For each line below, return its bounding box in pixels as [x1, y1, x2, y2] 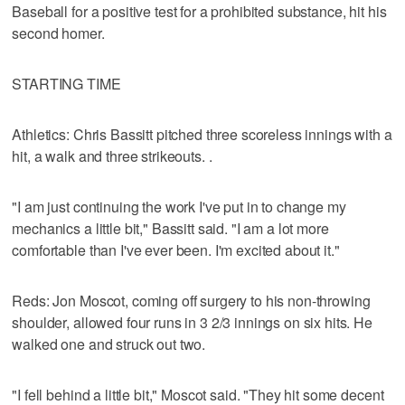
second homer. [12, 22, 105, 43]
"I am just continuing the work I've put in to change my [12, 195, 346, 217]
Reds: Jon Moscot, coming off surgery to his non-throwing [12, 289, 371, 311]
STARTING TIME [12, 72, 121, 94]
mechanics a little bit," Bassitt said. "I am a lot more [12, 217, 329, 239]
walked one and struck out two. [12, 333, 206, 354]
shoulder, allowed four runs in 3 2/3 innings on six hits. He [12, 311, 372, 333]
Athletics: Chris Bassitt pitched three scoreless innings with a [12, 123, 392, 145]
